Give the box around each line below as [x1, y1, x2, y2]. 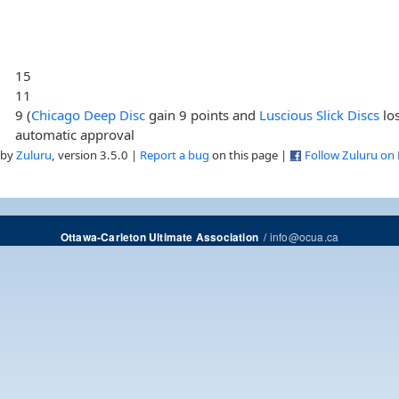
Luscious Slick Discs [259, 105, 380, 124]
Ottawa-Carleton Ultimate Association [60, 229, 258, 245]
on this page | [209, 146, 289, 163]
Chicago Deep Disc [31, 105, 146, 124]
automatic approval [15, 125, 135, 143]
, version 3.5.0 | [52, 146, 140, 163]
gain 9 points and [145, 105, 260, 124]
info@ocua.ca [269, 228, 339, 244]
